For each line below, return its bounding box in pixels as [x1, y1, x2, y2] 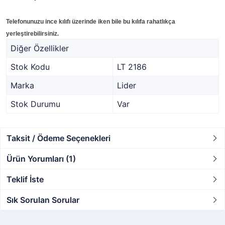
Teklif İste [7, 174, 44, 184]
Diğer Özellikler [11, 43, 69, 53]
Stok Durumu [11, 99, 60, 109]
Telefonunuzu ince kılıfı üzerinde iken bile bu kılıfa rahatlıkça [6, 18, 175, 25]
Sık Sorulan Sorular [7, 195, 79, 205]
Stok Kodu [11, 62, 50, 72]
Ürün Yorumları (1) [7, 154, 76, 164]
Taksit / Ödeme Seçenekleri [7, 133, 110, 143]
